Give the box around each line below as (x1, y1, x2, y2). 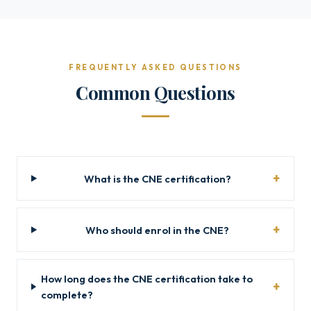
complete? (41, 288, 94, 301)
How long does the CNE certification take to (41, 272, 253, 285)
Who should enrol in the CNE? (85, 223, 230, 237)
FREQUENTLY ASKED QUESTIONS (69, 62, 242, 72)
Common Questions (76, 81, 235, 104)
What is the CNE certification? (83, 171, 231, 185)
